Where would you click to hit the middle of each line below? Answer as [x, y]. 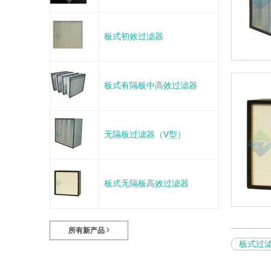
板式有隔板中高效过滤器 [151, 86]
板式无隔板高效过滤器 [146, 184]
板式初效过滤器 [134, 37]
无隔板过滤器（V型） [145, 135]
